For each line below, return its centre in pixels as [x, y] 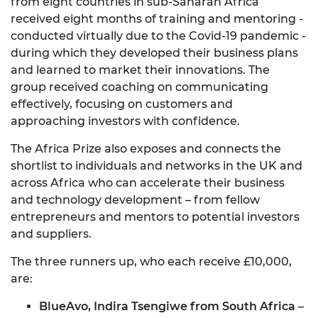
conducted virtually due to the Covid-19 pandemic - [158, 36]
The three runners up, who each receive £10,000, [151, 262]
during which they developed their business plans [154, 53]
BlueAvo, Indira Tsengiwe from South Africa [169, 307]
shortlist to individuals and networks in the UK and [157, 166]
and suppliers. [51, 234]
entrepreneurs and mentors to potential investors [155, 217]
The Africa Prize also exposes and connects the [146, 149]
